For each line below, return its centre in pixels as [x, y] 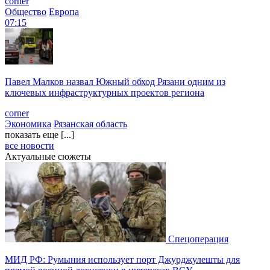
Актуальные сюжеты [48, 156]
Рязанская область [90, 124]
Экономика [28, 124]
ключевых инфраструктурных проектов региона [105, 92]
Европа [64, 11]
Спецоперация [198, 239]
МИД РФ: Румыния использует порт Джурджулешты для [122, 259]
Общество [26, 11]
